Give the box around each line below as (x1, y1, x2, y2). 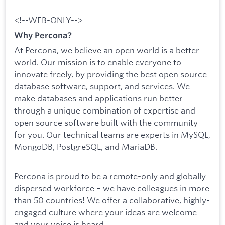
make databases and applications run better (14, 92, 183, 103)
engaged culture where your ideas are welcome (14, 206, 197, 217)
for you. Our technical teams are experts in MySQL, (14, 129, 210, 140)
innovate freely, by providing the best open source (14, 68, 207, 79)
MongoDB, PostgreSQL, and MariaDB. (14, 141, 157, 152)
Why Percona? (14, 30, 72, 40)
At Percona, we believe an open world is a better (14, 44, 199, 55)
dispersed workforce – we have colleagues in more (14, 182, 209, 193)
